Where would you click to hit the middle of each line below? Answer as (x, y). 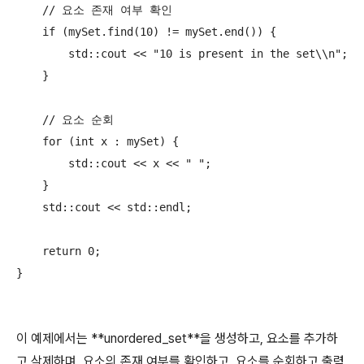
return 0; (58, 251)
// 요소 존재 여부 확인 (94, 10)
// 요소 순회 (65, 120)
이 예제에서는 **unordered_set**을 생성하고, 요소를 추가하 (177, 339)
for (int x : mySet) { (97, 142)
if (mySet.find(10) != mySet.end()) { (146, 32)
